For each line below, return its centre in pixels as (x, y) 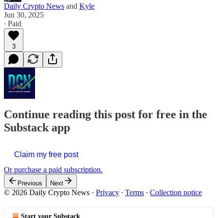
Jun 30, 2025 (24, 15)
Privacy (108, 193)
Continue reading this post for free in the (106, 115)
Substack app (37, 128)
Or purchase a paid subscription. (53, 170)
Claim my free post (46, 155)
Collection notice (176, 193)
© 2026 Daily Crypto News (47, 193)
